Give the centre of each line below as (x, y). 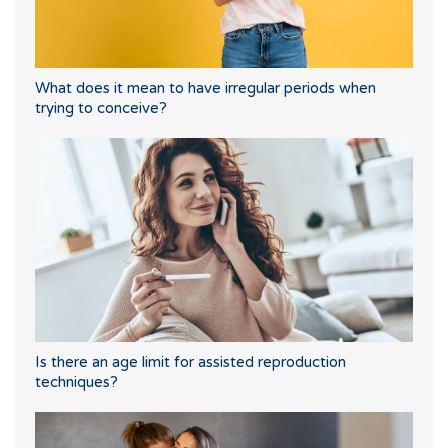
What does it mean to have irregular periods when (205, 87)
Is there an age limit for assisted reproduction (190, 361)
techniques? (76, 381)
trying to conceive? (101, 107)
